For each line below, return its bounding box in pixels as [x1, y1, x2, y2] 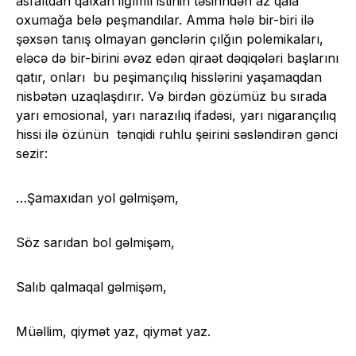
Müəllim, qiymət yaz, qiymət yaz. [16, 323, 211, 340]
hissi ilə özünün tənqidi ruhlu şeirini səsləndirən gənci [16, 126, 338, 143]
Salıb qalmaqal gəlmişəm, [16, 279, 167, 296]
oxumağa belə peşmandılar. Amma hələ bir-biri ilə [16, 12, 314, 29]
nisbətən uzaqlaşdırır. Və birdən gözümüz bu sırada [16, 88, 327, 105]
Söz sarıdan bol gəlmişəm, [16, 234, 175, 251]
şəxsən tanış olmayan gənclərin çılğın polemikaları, [16, 31, 323, 48]
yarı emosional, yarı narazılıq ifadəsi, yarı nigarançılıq [16, 107, 336, 124]
